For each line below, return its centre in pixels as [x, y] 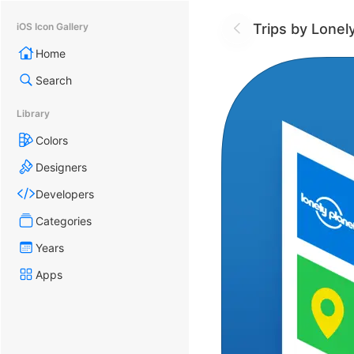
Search [54, 80]
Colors [52, 140]
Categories [64, 220]
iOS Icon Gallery [53, 26]
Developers [65, 194]
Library [33, 113]
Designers [61, 167]
